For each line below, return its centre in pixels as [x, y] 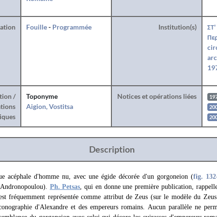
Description [112, 149]
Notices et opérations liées [157, 96]
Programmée [72, 27]
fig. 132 [204, 177]
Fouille [36, 27]
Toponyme [42, 96]
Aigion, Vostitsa [49, 106]
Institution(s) [177, 27]
